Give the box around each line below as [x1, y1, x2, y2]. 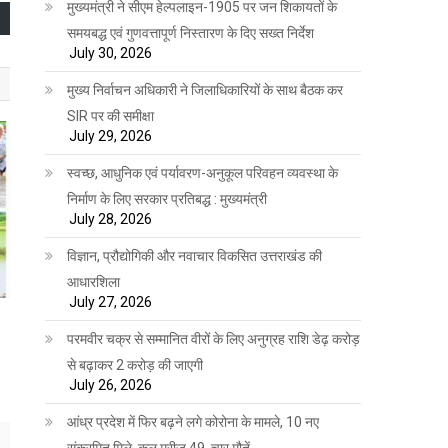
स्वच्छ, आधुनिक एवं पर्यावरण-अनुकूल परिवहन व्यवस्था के [67, 164, 339, 181]
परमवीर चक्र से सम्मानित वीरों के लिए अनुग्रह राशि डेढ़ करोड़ [67, 330, 361, 347]
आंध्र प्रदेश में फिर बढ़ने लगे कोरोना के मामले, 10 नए [67, 413, 320, 430]
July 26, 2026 [69, 376, 153, 393]
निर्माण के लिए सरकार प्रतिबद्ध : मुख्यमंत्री [67, 190, 268, 207]
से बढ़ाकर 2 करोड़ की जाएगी [67, 356, 204, 373]
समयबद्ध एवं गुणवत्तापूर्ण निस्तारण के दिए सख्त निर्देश [67, 24, 315, 41]
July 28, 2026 [69, 210, 153, 227]
